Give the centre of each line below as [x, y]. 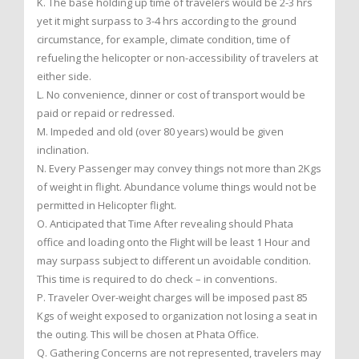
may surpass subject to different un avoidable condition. [174, 261]
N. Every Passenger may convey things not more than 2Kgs [179, 169]
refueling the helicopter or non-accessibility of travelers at [177, 58]
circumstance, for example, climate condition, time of [163, 40]
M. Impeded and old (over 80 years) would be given [160, 132]
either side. [64, 77]
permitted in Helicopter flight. [107, 206]
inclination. [63, 150]
